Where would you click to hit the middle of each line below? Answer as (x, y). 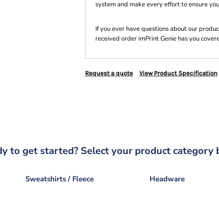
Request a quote (109, 73)
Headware (167, 179)
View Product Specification (178, 73)
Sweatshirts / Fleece (60, 179)
